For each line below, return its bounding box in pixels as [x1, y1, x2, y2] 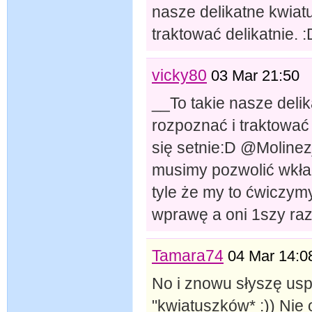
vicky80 [152, 65, 207, 84]
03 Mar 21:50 [211, 67, 299, 84]
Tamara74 [152, 246, 224, 265]
